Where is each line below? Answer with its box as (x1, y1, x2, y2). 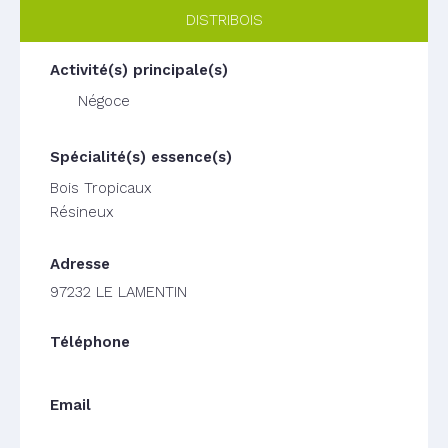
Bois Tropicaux (50, 179, 152, 197)
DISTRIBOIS (185, 11, 263, 29)
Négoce (78, 92, 130, 110)
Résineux (50, 203, 114, 221)
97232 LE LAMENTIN (50, 283, 187, 301)
